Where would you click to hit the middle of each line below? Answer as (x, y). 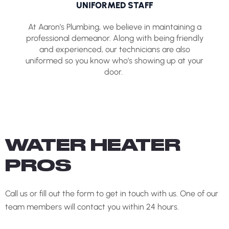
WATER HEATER (93, 146)
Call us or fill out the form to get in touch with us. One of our (112, 194)
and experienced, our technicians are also (114, 49)
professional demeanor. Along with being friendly (114, 38)
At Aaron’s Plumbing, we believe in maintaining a (114, 27)
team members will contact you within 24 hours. (92, 207)
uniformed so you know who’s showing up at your (114, 60)
